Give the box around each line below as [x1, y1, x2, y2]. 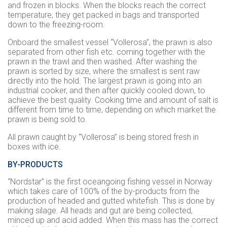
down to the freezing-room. [8, 20, 105, 30]
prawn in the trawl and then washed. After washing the [8, 57, 197, 67]
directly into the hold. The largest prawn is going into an [8, 76, 202, 86]
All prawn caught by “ [8, 132, 81, 142]
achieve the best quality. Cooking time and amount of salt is [8, 95, 218, 105]
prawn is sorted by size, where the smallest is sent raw [8, 66, 200, 77]
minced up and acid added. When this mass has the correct [8, 215, 218, 225]
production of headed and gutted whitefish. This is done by [8, 196, 215, 206]
